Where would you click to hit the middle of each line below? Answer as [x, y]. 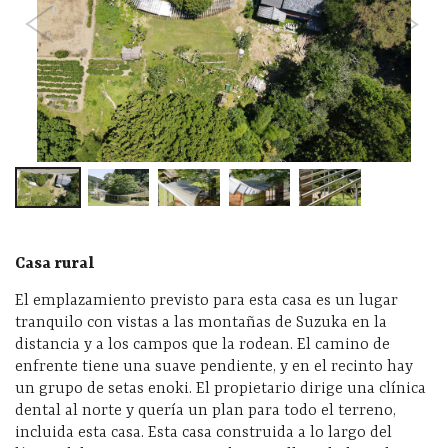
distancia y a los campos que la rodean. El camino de [202, 344]
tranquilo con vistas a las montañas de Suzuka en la [201, 322]
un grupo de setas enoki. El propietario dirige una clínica [220, 388]
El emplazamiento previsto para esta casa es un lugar [206, 300]
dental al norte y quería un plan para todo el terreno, [205, 410]
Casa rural [55, 263]
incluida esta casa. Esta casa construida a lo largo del [203, 432]
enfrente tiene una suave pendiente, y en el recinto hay [214, 366]
